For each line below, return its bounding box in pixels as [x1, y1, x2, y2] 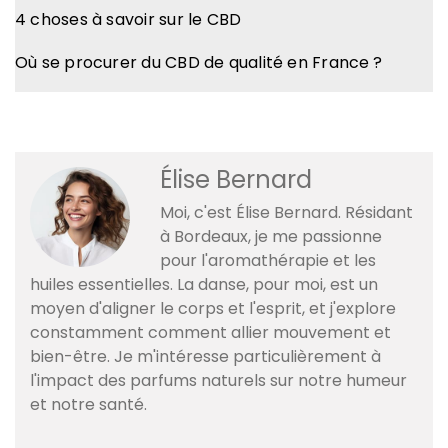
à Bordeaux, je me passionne [160, 224, 382, 248]
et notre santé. [30, 392, 147, 416]
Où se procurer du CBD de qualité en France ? [15, 50, 382, 74]
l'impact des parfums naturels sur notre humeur [30, 368, 407, 392]
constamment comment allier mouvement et [30, 320, 391, 344]
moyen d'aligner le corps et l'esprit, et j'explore [30, 296, 396, 320]
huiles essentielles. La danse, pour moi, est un [30, 272, 378, 296]
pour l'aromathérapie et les [160, 248, 376, 272]
